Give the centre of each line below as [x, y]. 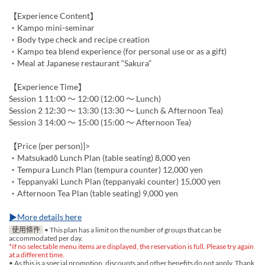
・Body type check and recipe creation [79, 40]
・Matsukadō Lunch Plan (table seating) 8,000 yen [100, 158]
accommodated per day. [46, 238]
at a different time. [37, 255]
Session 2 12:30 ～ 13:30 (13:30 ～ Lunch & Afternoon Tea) [116, 111]
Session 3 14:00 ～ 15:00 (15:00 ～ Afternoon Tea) [100, 122]
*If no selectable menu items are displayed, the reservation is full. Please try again [131, 247]
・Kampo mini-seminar [52, 28]
